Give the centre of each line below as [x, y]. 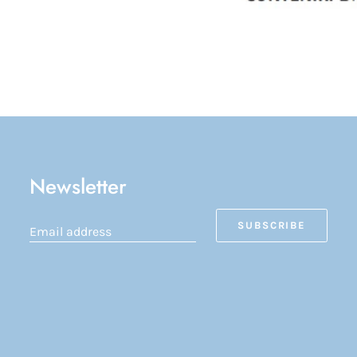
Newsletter [78, 187]
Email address [70, 232]
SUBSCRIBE [272, 226]
